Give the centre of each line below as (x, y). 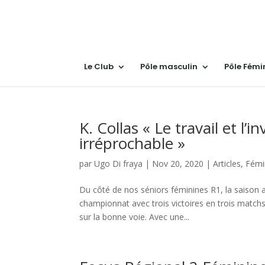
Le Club (99, 67)
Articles (227, 164)
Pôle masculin (169, 67)
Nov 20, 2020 (178, 164)
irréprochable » (132, 143)
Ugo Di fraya (119, 164)
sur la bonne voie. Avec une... (135, 217)
